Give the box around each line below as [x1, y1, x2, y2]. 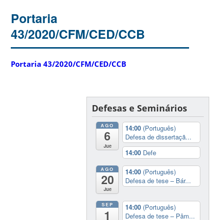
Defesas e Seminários [91, 102, 187, 114]
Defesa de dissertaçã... [125, 132, 192, 141]
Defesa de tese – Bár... [125, 175, 192, 185]
